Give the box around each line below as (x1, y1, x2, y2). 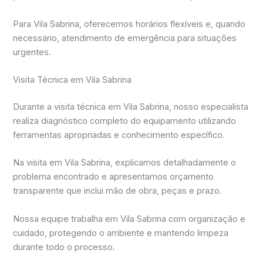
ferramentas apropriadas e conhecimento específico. (13, 130, 225, 140)
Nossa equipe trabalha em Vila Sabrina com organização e (13, 213, 246, 224)
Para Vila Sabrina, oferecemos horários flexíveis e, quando (13, 18, 246, 29)
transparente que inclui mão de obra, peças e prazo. (13, 186, 222, 197)
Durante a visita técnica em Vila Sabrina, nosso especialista (13, 102, 249, 112)
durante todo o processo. (13, 241, 116, 252)
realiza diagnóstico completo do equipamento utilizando (13, 116, 237, 126)
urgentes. (13, 46, 52, 58)
